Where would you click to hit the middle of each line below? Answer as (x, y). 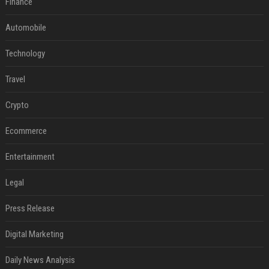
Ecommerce (26, 131)
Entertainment (30, 157)
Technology (25, 53)
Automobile (26, 28)
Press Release (30, 208)
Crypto (17, 105)
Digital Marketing (34, 234)
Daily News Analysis (40, 260)
